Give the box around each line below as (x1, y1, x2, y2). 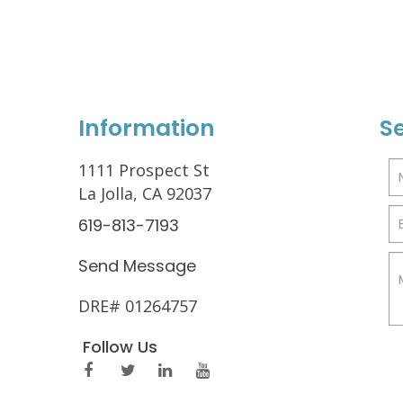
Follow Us (83, 336, 157, 359)
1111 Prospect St (78, 159, 210, 182)
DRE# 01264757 (78, 295, 197, 318)
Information (78, 112, 215, 145)
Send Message (78, 255, 196, 278)
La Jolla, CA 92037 (78, 183, 211, 205)
